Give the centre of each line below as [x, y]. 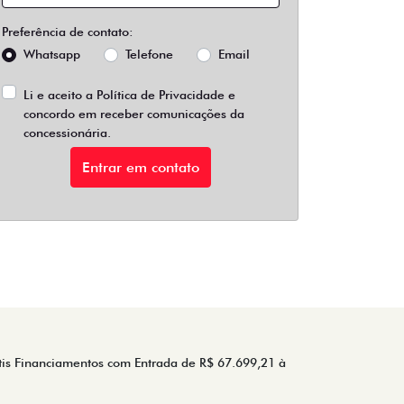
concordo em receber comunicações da [134, 114]
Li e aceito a [60, 95]
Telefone [149, 54]
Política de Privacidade [161, 95]
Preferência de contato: [68, 32]
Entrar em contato [141, 167]
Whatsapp [52, 54]
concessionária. [67, 133]
